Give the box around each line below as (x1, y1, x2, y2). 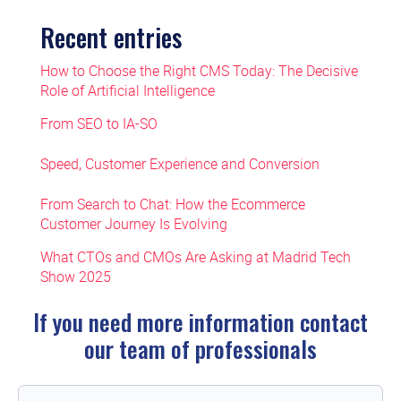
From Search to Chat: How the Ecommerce (39, 194, 305, 214)
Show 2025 (39, 267, 111, 286)
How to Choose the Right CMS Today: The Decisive (39, 61, 358, 81)
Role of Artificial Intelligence (39, 81, 215, 100)
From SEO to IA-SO (39, 114, 158, 133)
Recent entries (39, 19, 182, 55)
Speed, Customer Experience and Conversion (39, 154, 320, 174)
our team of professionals (84, 331, 317, 366)
